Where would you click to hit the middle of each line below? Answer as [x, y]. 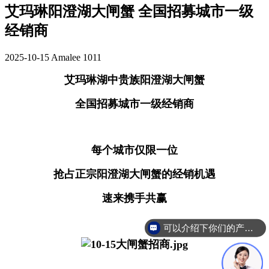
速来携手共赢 [134, 198]
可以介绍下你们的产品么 [249, 228]
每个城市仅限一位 [134, 150]
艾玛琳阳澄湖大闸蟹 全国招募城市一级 [129, 12]
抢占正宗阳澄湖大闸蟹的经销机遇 [134, 174]
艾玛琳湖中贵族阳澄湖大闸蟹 [134, 80]
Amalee [67, 58]
